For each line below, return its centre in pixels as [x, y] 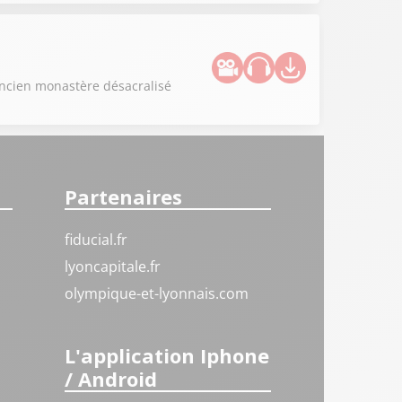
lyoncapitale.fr [113, 267]
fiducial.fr [96, 240]
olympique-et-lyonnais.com [157, 293]
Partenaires [124, 197]
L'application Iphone [167, 355]
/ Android [111, 378]
